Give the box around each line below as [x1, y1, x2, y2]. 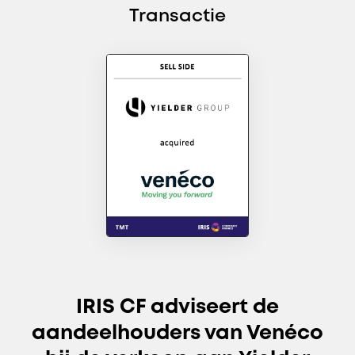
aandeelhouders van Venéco [32, 323, 323, 342]
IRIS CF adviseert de [76, 297, 279, 316]
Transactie [129, 8, 226, 25]
